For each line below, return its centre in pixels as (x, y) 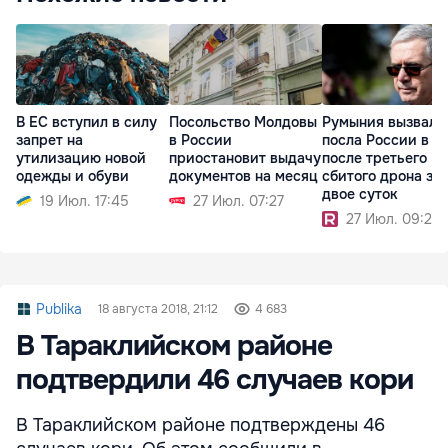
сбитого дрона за (381, 175)
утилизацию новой (81, 157)
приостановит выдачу (245, 157)
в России (200, 139)
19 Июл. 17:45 (84, 200)
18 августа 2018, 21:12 (158, 309)
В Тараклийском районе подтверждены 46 (200, 425)
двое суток (360, 193)
